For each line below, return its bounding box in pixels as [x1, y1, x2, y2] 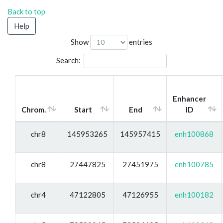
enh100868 [174, 129, 214, 138]
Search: [56, 55, 81, 65]
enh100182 [174, 190, 214, 199]
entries [127, 37, 152, 46]
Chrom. [21, 105, 46, 114]
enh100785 [174, 159, 214, 169]
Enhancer [173, 94, 206, 103]
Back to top [7, 7, 45, 16]
